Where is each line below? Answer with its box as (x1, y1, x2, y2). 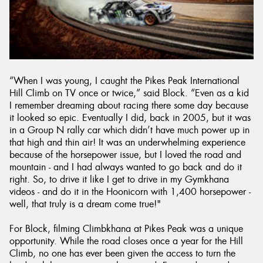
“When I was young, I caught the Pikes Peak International (9, 75, 240, 87)
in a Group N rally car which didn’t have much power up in (9, 124, 249, 137)
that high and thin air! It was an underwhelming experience (9, 136, 245, 149)
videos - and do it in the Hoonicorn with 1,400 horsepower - (9, 186, 251, 198)
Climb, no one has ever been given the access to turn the (9, 247, 235, 260)
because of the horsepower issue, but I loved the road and (9, 149, 241, 161)
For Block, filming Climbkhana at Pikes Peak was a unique (9, 222, 243, 235)
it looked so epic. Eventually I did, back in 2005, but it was (9, 112, 251, 124)
